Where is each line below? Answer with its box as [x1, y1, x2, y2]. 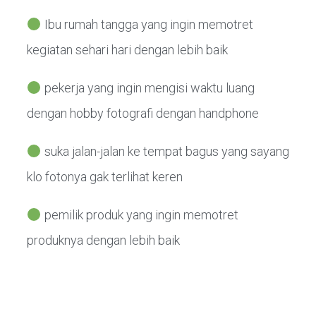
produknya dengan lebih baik [27, 233, 180, 248]
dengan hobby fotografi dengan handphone [27, 106, 259, 121]
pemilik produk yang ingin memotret [41, 207, 238, 223]
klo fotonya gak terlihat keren [27, 169, 183, 185]
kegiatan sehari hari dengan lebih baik [27, 42, 228, 58]
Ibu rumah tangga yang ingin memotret [41, 17, 253, 32]
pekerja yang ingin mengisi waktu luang [41, 80, 255, 96]
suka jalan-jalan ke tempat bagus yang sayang [41, 144, 289, 159]
